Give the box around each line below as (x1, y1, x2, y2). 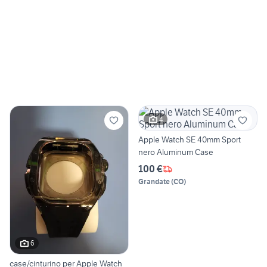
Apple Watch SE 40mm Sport (138, 134, 241, 145)
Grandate (138, 177, 170, 187)
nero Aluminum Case (138, 147, 213, 158)
